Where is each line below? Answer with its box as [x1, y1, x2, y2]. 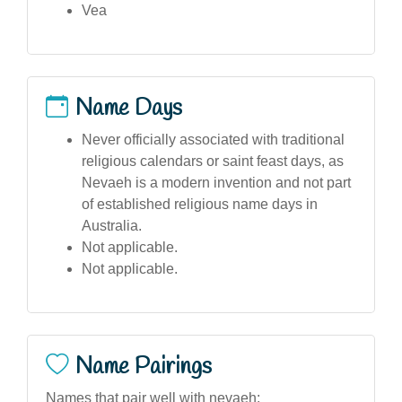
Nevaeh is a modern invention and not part [82, 174, 351, 190]
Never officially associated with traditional [82, 131, 345, 147]
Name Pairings [75, 351, 212, 382]
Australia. [82, 217, 142, 233]
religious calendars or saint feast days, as [82, 153, 344, 169]
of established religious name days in [82, 196, 318, 212]
